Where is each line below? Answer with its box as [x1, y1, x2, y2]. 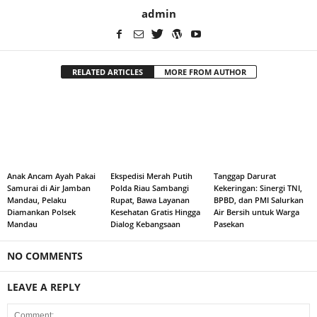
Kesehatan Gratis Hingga [110, 206, 200, 217]
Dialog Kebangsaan [110, 218, 180, 229]
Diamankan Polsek [7, 206, 76, 217]
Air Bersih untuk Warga [213, 206, 299, 217]
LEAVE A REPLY [7, 279, 81, 294]
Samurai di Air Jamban [7, 182, 91, 193]
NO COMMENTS [7, 248, 83, 263]
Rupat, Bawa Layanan [110, 194, 190, 205]
